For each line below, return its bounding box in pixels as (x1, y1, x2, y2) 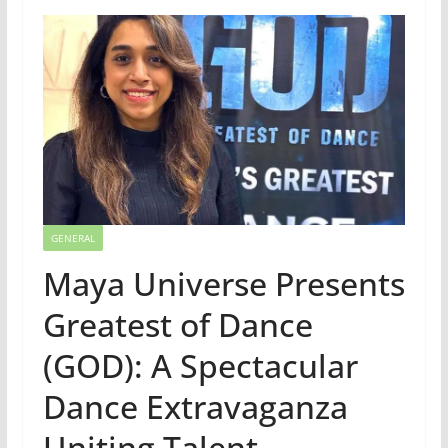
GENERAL (50, 231, 95, 246)
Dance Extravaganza (42, 385, 348, 429)
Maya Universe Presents (42, 262, 405, 306)
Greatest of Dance (42, 303, 313, 347)
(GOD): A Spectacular (42, 344, 358, 388)
